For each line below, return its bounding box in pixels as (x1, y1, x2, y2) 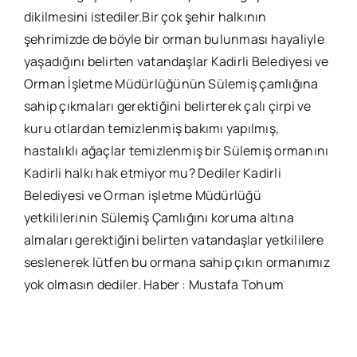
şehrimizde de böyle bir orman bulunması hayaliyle (23, 29, 324, 48)
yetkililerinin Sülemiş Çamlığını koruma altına (23, 208, 295, 226)
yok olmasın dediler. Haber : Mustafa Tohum (23, 275, 284, 293)
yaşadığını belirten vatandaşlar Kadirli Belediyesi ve (23, 52, 329, 70)
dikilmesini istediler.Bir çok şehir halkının (23, 7, 267, 25)
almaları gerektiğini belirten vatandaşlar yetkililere (23, 230, 324, 249)
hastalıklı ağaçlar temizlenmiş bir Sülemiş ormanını (23, 141, 329, 159)
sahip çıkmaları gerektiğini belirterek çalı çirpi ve (23, 96, 312, 115)
